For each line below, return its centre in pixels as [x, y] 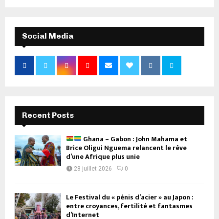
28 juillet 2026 [93, 168]
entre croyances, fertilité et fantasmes [129, 206]
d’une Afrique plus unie [103, 156]
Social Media [48, 36]
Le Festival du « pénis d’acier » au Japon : [130, 197]
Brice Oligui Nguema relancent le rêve [126, 148]
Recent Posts [48, 115]
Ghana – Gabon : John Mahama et [134, 139]
